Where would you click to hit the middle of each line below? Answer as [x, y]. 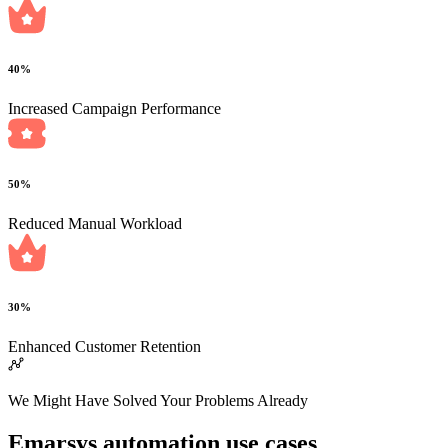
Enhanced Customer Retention [104, 346]
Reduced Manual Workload [95, 223]
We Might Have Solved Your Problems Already [158, 400]
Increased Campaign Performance [114, 108]
